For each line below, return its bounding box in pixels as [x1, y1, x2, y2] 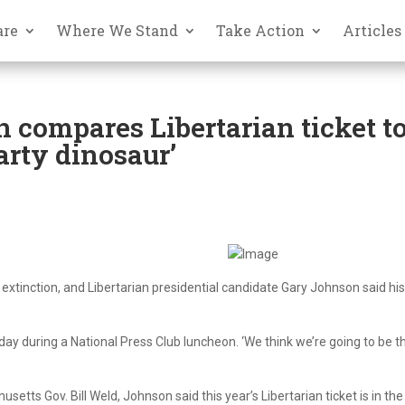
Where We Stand [56, 20, 179, 40]
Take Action [216, 20, 306, 40]
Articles [343, 20, 402, 40]
